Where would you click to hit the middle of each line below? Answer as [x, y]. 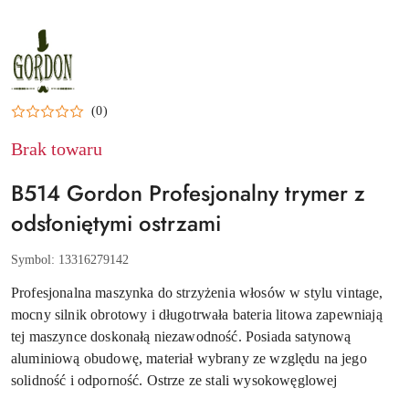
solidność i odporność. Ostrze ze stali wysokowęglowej [174, 380]
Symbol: [35, 259]
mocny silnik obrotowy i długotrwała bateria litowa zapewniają [197, 314]
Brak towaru [57, 148]
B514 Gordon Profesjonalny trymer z [188, 193]
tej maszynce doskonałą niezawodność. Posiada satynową [181, 336]
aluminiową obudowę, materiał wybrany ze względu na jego [189, 358]
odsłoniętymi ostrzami [116, 223]
